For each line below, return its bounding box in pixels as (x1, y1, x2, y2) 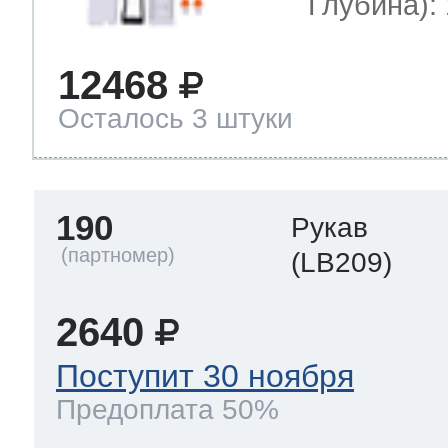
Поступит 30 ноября (56, 358, 354, 395)
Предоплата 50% (56, 393, 279, 425)
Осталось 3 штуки (58, 103, 293, 135)
